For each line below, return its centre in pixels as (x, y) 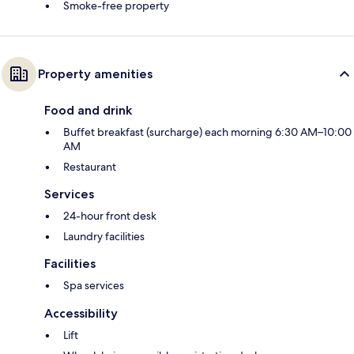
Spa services (94, 286)
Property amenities (95, 74)
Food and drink (88, 111)
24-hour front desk (110, 216)
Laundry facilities (104, 237)
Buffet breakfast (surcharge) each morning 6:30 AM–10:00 (207, 132)
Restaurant (90, 167)
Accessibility (81, 314)
